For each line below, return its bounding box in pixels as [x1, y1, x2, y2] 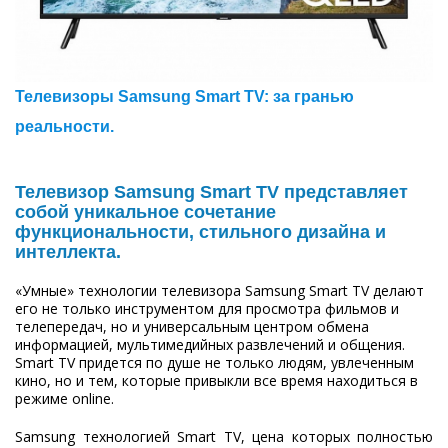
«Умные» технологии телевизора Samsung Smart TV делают [15, 281, 424, 301]
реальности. [15, 118, 114, 136]
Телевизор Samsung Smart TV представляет [15, 182, 408, 203]
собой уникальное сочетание [15, 202, 276, 223]
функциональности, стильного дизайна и [15, 222, 386, 243]
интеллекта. [15, 242, 121, 263]
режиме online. [15, 389, 114, 409]
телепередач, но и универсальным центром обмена [15, 317, 369, 337]
